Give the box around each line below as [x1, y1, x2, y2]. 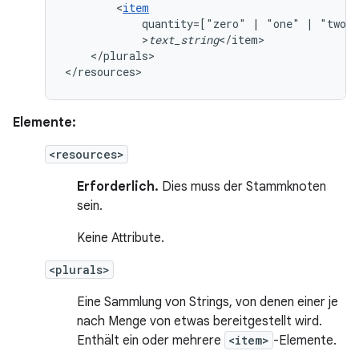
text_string [148, 32, 219, 47]
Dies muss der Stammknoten [159, 179, 326, 195]
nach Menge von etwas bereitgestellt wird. [77, 313, 322, 329]
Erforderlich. [77, 179, 159, 195]
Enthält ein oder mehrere [77, 333, 224, 349]
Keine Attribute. [77, 230, 164, 246]
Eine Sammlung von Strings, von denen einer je [77, 294, 338, 310]
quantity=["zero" [142, 16, 246, 31]
